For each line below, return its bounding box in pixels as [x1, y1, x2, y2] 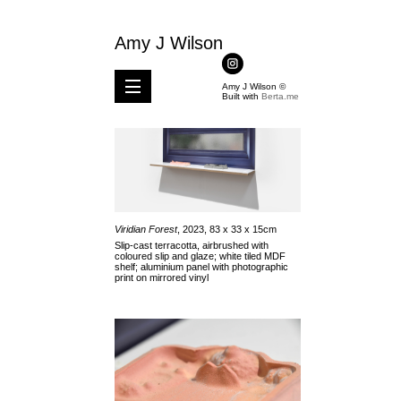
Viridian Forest [115, 223, 177, 235]
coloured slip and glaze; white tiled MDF [115, 250, 286, 261]
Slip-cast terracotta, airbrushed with [115, 239, 269, 251]
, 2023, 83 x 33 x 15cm [177, 223, 277, 235]
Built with [222, 90, 261, 101]
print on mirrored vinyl [115, 271, 209, 283]
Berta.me [261, 90, 299, 101]
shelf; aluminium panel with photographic [115, 260, 288, 272]
